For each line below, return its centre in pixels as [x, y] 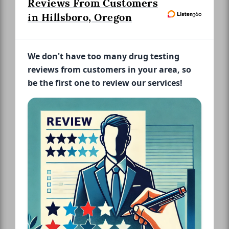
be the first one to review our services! [105, 83]
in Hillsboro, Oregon [80, 17]
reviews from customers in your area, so [109, 69]
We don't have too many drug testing [104, 56]
